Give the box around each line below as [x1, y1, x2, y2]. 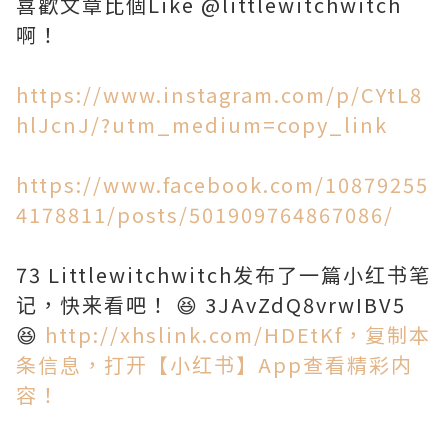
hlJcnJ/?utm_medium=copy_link [16, 110, 388, 140]
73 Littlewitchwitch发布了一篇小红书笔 [16, 260, 431, 290]
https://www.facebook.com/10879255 [16, 170, 429, 200]
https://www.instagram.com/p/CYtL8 [16, 80, 423, 110]
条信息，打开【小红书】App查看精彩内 [16, 350, 413, 380]
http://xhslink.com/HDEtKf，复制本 [45, 320, 431, 350]
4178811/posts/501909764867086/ [16, 200, 394, 230]
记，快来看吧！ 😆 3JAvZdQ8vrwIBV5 [16, 290, 406, 320]
